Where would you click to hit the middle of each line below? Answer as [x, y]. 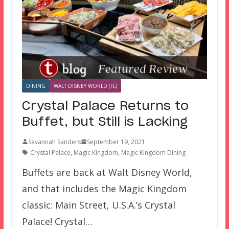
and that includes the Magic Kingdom [104, 188]
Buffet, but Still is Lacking [105, 122]
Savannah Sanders [54, 142]
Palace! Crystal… [57, 221]
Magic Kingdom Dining [153, 152]
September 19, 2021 [116, 142]
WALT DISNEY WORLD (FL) [85, 86]
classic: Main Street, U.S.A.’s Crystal [98, 205]
